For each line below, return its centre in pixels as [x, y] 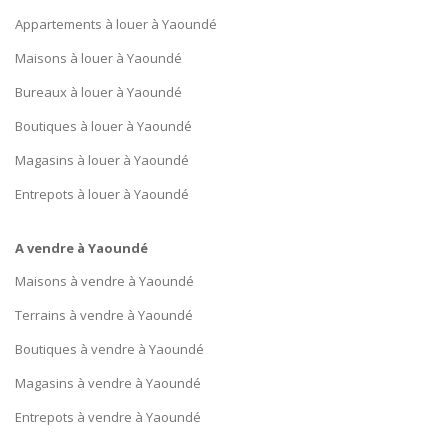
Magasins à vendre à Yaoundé [108, 383]
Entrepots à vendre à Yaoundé [108, 417]
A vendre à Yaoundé [81, 248]
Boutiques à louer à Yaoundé [103, 126]
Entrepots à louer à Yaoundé [102, 194]
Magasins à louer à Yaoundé [102, 160]
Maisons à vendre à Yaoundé [104, 281]
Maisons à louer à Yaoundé [98, 58]
